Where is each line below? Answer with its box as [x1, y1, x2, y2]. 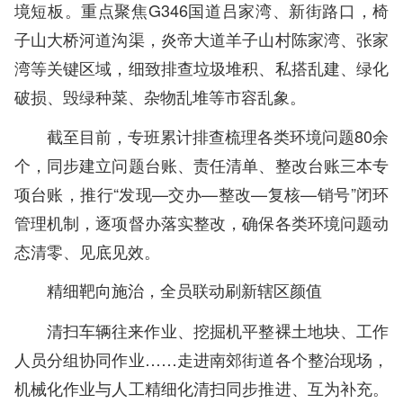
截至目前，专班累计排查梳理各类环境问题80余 [46, 123, 390, 148]
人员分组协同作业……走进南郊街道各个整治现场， [13, 346, 390, 371]
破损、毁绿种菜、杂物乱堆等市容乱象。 [13, 84, 315, 108]
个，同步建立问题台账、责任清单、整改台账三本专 [13, 152, 390, 176]
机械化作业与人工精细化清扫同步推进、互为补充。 [13, 375, 390, 399]
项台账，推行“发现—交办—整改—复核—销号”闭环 [13, 181, 390, 205]
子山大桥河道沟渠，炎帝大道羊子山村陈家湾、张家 [13, 26, 390, 50]
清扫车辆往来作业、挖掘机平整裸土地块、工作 [46, 318, 390, 342]
